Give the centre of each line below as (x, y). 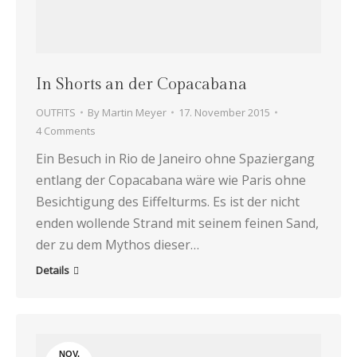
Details (53, 270)
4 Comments (66, 130)
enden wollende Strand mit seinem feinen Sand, (177, 223)
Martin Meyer (134, 112)
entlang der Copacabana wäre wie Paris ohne (171, 180)
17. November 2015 (224, 112)
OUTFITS (56, 112)
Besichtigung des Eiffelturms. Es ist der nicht (168, 201)
